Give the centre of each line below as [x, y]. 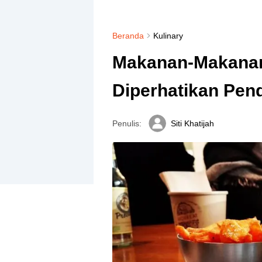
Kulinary [168, 36]
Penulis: [127, 123]
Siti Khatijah [192, 123]
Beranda [128, 36]
